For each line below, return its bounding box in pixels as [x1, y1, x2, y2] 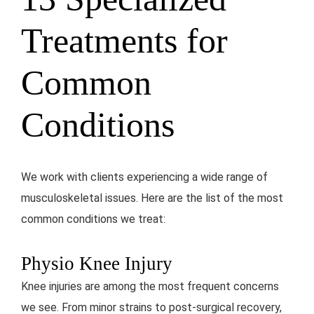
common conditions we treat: [21, 212, 165, 226]
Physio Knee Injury [21, 252, 172, 274]
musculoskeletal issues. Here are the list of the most [21, 191, 283, 205]
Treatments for [21, 20, 228, 60]
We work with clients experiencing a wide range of [21, 170, 268, 184]
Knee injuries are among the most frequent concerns [21, 279, 279, 293]
